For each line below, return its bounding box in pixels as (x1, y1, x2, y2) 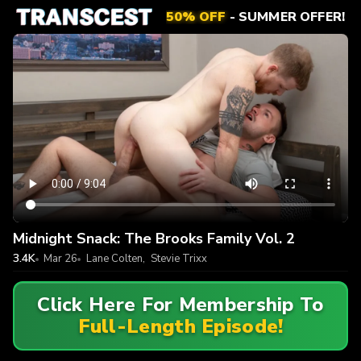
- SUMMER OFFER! (226, 7, 345, 26)
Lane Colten (85, 251, 143, 266)
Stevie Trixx (150, 251, 207, 266)
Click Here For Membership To (37, 292, 324, 318)
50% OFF (165, 7, 226, 26)
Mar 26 (44, 251, 78, 266)
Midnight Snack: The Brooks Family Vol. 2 (13, 229, 295, 248)
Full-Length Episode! (77, 313, 284, 340)
